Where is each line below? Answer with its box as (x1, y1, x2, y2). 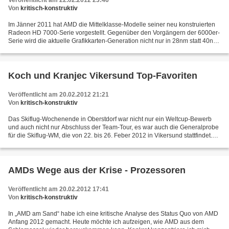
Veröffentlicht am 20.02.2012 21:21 (8, 91, 109, 98)
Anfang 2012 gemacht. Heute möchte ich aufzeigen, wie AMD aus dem (8, 218, 204, 225)
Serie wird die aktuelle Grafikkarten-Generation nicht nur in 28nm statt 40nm (8, 37, 218, 44)
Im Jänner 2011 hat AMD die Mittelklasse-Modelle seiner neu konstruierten (8, 21, 215, 28)
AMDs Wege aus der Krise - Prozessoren (8, 165, 186, 175)
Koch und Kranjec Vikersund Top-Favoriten (8, 71, 197, 81)
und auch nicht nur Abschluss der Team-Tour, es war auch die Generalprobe (8, 124, 219, 131)
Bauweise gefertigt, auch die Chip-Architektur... (8, 45, 138, 53)
